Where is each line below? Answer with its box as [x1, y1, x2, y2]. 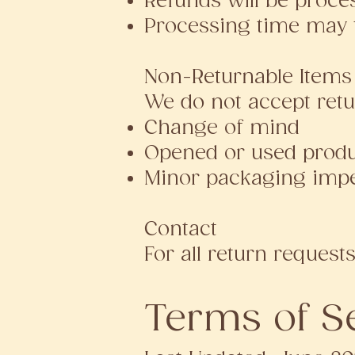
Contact [143, 218, 217, 241]
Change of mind [143, 116, 300, 139]
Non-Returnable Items [143, 66, 352, 89]
